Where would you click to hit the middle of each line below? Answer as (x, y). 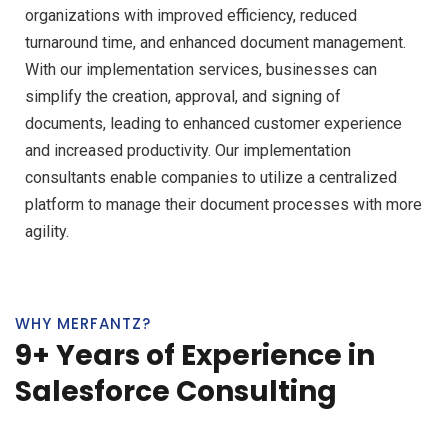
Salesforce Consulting (176, 391)
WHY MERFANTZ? (83, 323)
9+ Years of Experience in (195, 355)
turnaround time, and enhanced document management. (215, 42)
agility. (47, 231)
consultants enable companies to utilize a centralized (211, 177)
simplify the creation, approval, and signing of (183, 96)
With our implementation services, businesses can (201, 69)
